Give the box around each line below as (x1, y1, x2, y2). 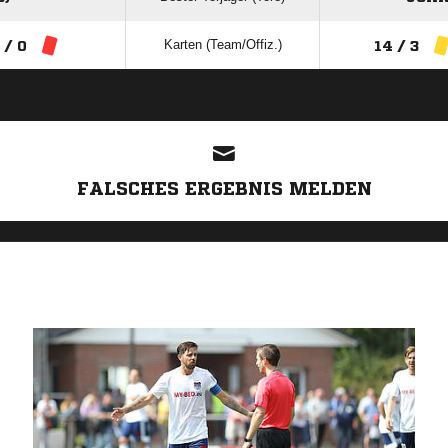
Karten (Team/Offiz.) (163, 37, 282, 52)
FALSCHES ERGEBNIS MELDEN (76, 179, 372, 197)
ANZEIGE (201, 105, 247, 116)
